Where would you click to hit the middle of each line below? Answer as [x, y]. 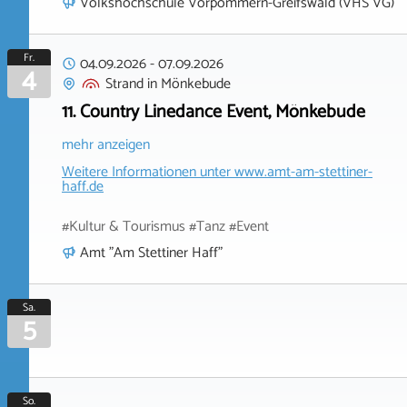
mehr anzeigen [106, 144]
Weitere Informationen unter [148, 172]
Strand [124, 84]
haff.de [83, 186]
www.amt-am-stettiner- [303, 172]
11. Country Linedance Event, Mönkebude [213, 112]
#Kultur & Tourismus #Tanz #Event [165, 226]
